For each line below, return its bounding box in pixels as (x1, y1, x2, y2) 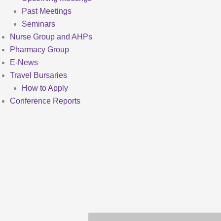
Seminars (22, 20, 55, 28)
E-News (10, 58, 38, 67)
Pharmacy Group (10, 45, 69, 54)
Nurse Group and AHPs (10, 33, 92, 41)
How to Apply (22, 84, 68, 92)
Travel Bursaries (10, 71, 67, 79)
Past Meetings (22, 7, 72, 15)
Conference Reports (10, 97, 80, 105)
